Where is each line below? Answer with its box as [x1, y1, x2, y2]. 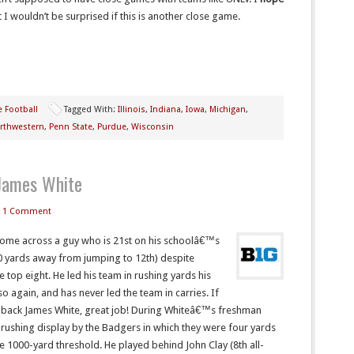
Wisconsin [131, 122, 174, 132]
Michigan [209, 104, 246, 115]
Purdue [97, 122, 126, 132]
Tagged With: [64, 104, 118, 115]
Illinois [118, 104, 145, 115]
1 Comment [2, 206, 51, 217]
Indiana [150, 104, 181, 115]
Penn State [49, 122, 92, 132]
